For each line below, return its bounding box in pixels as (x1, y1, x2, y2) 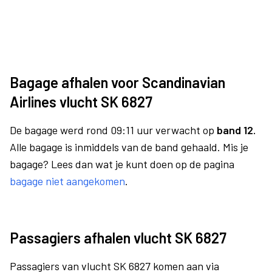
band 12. (217, 123, 256, 137)
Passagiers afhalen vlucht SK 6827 (10, 229, 226, 246)
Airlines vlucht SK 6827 (10, 93, 152, 110)
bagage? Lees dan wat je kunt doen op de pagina (10, 157, 234, 171)
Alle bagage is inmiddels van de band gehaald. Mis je (10, 140, 248, 154)
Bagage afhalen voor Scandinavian (10, 73, 225, 91)
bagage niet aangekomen (10, 174, 125, 188)
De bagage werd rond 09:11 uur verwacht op (10, 123, 217, 137)
